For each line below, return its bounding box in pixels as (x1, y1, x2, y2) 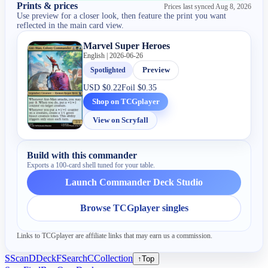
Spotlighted (90, 65, 126, 74)
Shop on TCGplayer (92, 96, 160, 106)
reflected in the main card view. (17, 20, 124, 30)
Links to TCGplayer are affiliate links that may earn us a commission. (17, 232, 213, 240)
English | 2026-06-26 (83, 51, 144, 60)
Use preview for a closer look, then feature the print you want (17, 11, 227, 20)
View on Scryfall (92, 115, 148, 125)
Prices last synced (163, 2, 215, 11)
